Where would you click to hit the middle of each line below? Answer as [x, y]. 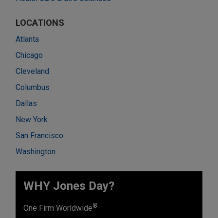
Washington [36, 151]
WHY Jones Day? [69, 186]
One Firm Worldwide [58, 208]
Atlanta [27, 39]
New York [32, 119]
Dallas [26, 103]
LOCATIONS [40, 22]
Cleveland [32, 71]
